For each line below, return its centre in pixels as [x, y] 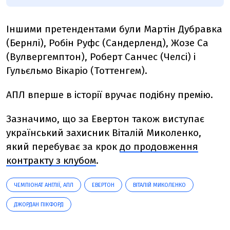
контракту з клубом [51, 160]
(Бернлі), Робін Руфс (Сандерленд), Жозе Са [107, 43]
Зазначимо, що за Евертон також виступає [105, 119]
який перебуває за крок [63, 146]
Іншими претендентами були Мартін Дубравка [114, 29]
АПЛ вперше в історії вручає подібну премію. [110, 94]
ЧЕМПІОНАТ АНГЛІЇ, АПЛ [44, 185]
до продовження [159, 146]
